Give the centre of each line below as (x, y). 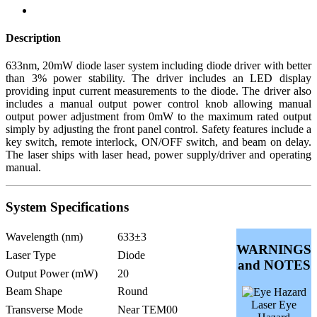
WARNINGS (274, 249)
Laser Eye (274, 305)
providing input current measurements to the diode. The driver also (158, 91)
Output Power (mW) (52, 273)
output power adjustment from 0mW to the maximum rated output (158, 117)
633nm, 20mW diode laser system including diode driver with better (158, 66)
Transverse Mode (44, 309)
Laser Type (31, 255)
